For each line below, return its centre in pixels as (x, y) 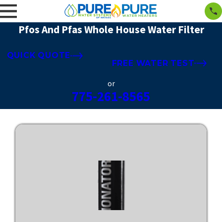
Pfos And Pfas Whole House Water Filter (111, 29)
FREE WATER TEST (153, 63)
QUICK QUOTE (39, 55)
